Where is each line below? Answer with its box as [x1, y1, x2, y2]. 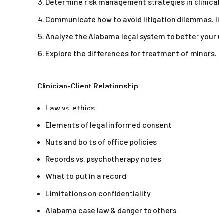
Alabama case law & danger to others [45, 205, 176, 215]
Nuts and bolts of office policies [45, 137, 157, 147]
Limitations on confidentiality [45, 188, 151, 198]
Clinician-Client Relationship [37, 81, 138, 90]
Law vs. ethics [45, 103, 95, 112]
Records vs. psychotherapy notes [45, 154, 161, 164]
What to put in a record [45, 171, 126, 181]
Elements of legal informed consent [45, 120, 172, 130]
